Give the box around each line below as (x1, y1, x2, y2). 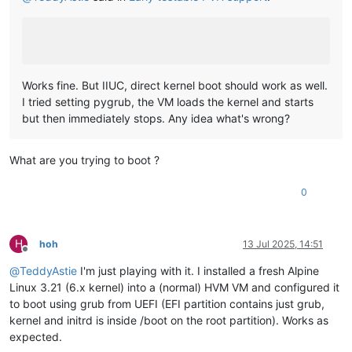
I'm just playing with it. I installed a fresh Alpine (77, 264, 319, 278)
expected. (9, 330, 62, 344)
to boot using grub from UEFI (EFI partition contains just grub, (9, 297, 324, 311)
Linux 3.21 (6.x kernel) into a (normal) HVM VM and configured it (9, 280, 339, 295)
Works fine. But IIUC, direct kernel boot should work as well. (22, 79, 328, 93)
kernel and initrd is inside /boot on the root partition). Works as (9, 313, 328, 328)
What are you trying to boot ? (9, 153, 159, 167)
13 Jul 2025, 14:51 (243, 238, 323, 251)
